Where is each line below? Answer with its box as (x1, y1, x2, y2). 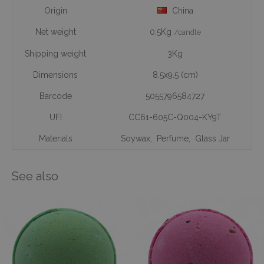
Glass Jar (192, 134, 230, 143)
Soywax (120, 134, 150, 143)
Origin (44, 6, 67, 15)
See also (12, 169, 58, 183)
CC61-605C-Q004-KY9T (128, 113, 222, 122)
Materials (38, 134, 72, 143)
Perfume (154, 134, 189, 143)
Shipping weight (25, 49, 86, 58)
